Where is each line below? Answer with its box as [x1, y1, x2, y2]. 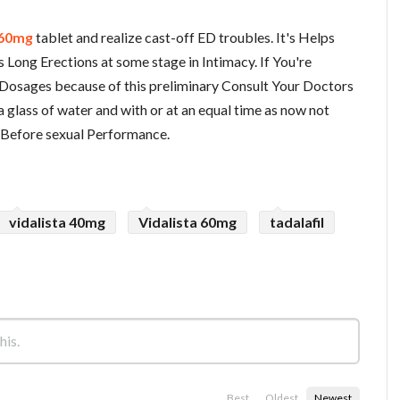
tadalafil [270, 213, 324, 231]
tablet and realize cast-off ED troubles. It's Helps [36, 28, 335, 46]
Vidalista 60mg [138, 213, 237, 231]
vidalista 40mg [9, 213, 105, 231]
